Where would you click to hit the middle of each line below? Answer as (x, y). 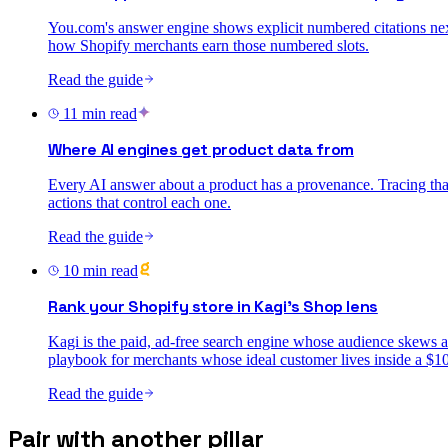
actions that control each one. (139, 203)
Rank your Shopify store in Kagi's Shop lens (213, 307)
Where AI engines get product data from (201, 150)
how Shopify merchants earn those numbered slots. (208, 46)
